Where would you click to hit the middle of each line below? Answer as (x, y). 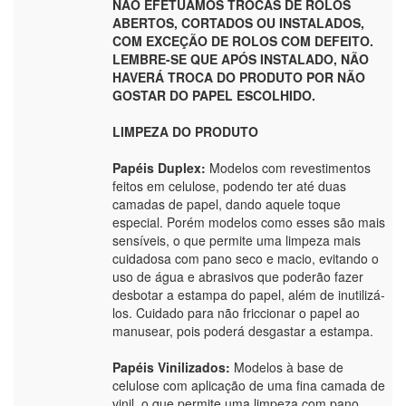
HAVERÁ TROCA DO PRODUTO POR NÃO (239, 77)
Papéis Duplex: (161, 168)
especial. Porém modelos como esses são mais (249, 222)
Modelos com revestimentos (290, 168)
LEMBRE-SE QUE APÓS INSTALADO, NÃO (241, 59)
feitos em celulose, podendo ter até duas (229, 186)
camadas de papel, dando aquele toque (227, 204)
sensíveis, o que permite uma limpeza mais (237, 241)
